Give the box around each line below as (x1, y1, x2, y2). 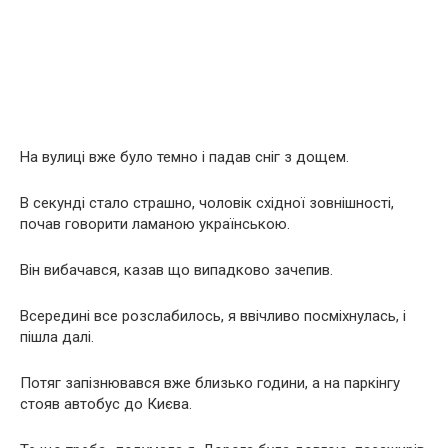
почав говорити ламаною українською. (20, 215, 290, 233)
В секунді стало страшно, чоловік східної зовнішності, (20, 194, 394, 212)
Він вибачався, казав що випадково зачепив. (20, 261, 333, 279)
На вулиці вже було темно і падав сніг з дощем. (20, 148, 349, 166)
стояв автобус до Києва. (20, 395, 192, 413)
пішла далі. (20, 328, 94, 346)
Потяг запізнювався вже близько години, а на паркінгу (20, 374, 400, 392)
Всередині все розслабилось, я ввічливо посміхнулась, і (20, 307, 406, 325)
